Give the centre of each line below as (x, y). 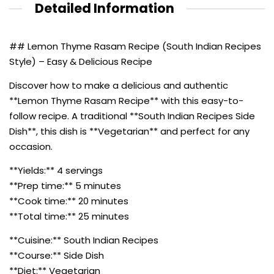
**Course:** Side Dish (57, 255)
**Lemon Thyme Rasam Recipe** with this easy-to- (126, 100)
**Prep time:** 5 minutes (65, 185)
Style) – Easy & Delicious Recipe (81, 61)
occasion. (31, 146)
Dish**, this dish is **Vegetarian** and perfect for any (129, 131)
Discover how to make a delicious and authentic (119, 85)
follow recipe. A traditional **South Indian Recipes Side (132, 116)
